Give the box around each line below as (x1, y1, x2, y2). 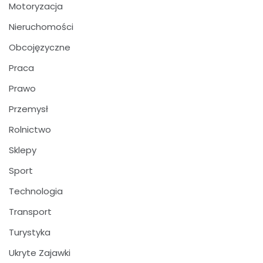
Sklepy (9, 144, 36, 156)
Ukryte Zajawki (9, 247, 70, 259)
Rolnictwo (9, 123, 51, 136)
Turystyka (9, 226, 50, 238)
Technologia (9, 185, 63, 197)
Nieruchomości (9, 21, 73, 33)
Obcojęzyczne (9, 41, 70, 53)
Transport (9, 205, 52, 218)
